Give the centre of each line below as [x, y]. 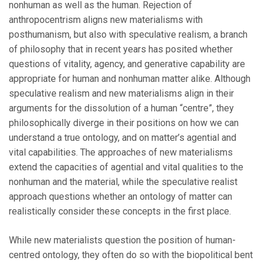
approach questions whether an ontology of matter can [121, 197]
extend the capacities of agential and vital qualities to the [126, 167]
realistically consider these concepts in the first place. [120, 212]
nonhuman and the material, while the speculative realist [123, 182]
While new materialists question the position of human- [122, 240]
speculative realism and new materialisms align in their [121, 94]
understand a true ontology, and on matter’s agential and [123, 138]
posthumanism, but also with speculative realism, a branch [128, 35]
